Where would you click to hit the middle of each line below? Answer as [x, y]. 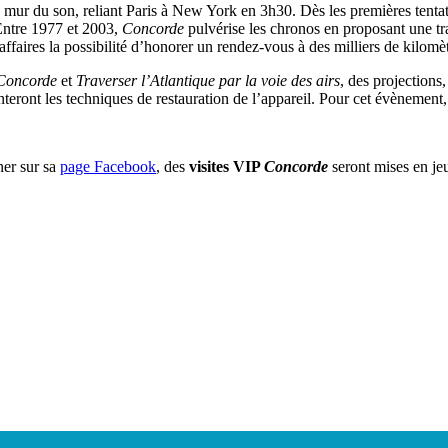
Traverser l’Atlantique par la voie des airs [208, 81]
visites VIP [226, 167]
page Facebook [108, 167]
